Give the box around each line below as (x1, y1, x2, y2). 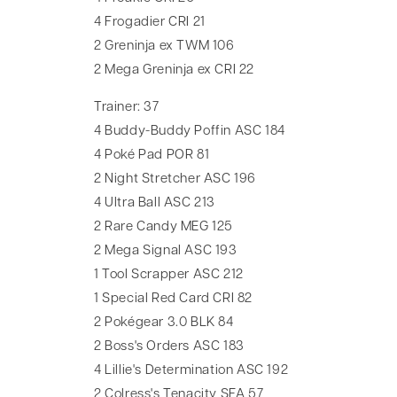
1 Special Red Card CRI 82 (94, 292, 253, 306)
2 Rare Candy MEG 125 (94, 220, 233, 234)
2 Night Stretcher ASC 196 (94, 172, 256, 186)
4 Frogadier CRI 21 (94, 15, 206, 29)
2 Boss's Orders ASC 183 (94, 339, 245, 354)
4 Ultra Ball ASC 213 (94, 196, 215, 210)
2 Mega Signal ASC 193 (94, 244, 237, 258)
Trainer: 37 (94, 100, 160, 114)
